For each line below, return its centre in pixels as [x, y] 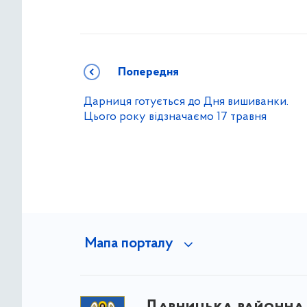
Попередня [148, 73]
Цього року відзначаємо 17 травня [175, 117]
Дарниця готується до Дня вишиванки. [186, 102]
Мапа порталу [129, 244]
